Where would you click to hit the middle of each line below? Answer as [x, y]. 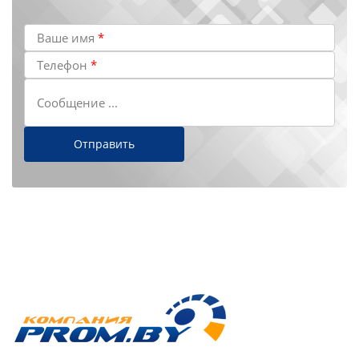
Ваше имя [67, 37]
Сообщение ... [77, 102]
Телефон [64, 65]
